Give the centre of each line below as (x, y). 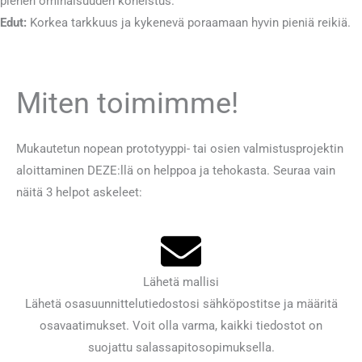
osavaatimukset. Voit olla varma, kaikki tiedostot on (181, 326)
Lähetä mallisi (181, 282)
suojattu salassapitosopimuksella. (181, 348)
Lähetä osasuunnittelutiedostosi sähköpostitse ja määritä (181, 304)
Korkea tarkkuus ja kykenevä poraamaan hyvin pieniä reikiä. (189, 22)
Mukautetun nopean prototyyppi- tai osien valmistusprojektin (180, 148)
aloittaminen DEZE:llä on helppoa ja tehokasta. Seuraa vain (176, 170)
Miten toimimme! (127, 103)
